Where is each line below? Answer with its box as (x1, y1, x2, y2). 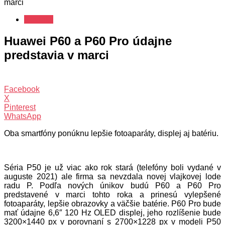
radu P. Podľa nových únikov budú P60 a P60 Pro (4, 181, 221, 190)
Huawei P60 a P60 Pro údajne (4, 34, 172, 48)
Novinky (24, 15, 53, 24)
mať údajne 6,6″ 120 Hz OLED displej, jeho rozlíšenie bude (4, 208, 221, 217)
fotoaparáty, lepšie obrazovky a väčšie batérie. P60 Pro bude (4, 199, 221, 208)
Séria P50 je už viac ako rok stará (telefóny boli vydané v (4, 163, 221, 172)
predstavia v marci (4, 48, 109, 62)
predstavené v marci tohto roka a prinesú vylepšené (4, 190, 221, 199)
